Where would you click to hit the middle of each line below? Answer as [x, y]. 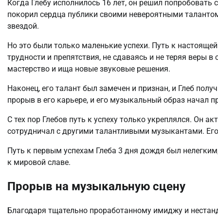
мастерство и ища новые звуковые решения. [89, 69]
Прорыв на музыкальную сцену [96, 187]
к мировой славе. [39, 162]
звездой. [23, 26]
